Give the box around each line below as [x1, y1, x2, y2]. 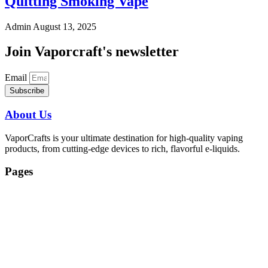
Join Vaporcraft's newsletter [5, 44, 179, 60]
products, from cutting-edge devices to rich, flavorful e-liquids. [5, 143, 240, 154]
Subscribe [10, 86, 44, 96]
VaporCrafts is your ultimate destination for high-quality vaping [5, 132, 243, 143]
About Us [5, 108, 51, 121]
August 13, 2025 [33, 21, 96, 32]
